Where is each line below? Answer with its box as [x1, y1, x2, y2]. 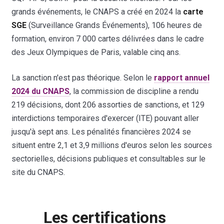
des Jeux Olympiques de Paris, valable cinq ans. [11, 47, 181, 57]
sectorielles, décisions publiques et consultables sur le [11, 153, 206, 163]
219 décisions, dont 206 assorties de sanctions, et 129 [11, 99, 205, 109]
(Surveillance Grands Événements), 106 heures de [26, 20, 202, 30]
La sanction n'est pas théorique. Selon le [11, 72, 154, 82]
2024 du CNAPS [11, 86, 70, 96]
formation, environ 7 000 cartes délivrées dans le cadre [11, 33, 204, 43]
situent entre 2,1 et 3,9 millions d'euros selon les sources [11, 140, 212, 150]
